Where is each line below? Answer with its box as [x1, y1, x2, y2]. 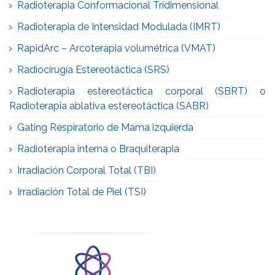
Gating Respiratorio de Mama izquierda [17, 122, 193, 133]
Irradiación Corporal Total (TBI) [17, 165, 156, 176]
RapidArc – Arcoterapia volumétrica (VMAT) [17, 42, 215, 54]
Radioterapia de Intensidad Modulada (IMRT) [17, 21, 220, 33]
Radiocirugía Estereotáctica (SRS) [17, 64, 169, 76]
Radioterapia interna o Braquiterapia [17, 143, 179, 155]
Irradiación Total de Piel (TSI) [17, 186, 146, 198]
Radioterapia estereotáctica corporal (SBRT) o [17, 85, 266, 97]
